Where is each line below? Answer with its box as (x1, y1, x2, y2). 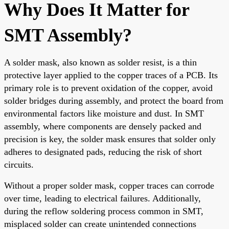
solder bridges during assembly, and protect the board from (4, 95, 223, 106)
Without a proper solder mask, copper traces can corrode (4, 180, 214, 191)
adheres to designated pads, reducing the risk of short (4, 146, 202, 157)
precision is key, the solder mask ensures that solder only (4, 133, 216, 144)
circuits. (4, 159, 34, 170)
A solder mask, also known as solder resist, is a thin (4, 57, 197, 67)
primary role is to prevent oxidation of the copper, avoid (4, 82, 213, 93)
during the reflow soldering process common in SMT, (4, 205, 203, 216)
